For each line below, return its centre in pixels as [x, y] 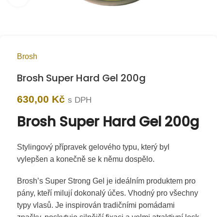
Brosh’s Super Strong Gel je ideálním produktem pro [106, 181]
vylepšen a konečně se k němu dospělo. [86, 159]
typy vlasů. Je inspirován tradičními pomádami [96, 205]
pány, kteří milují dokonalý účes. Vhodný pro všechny [108, 193]
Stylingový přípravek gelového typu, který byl [93, 147]
